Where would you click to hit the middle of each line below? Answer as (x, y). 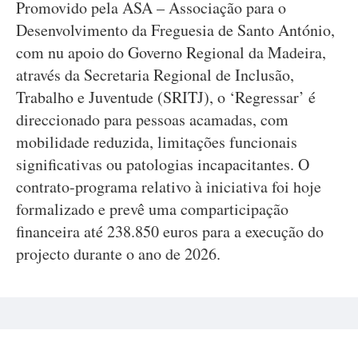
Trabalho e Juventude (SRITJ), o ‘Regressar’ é (166, 97)
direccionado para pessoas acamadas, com (152, 119)
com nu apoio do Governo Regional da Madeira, (171, 52)
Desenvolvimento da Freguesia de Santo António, (175, 30)
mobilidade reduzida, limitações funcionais (157, 142)
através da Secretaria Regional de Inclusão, (155, 75)
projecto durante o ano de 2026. (118, 254)
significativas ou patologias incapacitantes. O (163, 164)
